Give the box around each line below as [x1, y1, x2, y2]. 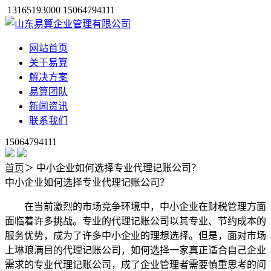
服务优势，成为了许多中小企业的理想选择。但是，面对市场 [5, 230, 266, 241]
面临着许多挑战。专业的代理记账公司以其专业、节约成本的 [5, 216, 266, 226]
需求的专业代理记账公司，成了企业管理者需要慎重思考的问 [5, 260, 266, 270]
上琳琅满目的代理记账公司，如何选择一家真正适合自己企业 [5, 245, 266, 255]
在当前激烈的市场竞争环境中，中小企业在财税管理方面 [24, 201, 266, 212]
